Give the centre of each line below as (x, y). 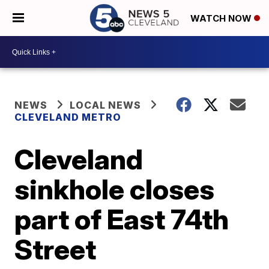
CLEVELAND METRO (68, 117)
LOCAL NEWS (106, 105)
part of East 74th (122, 219)
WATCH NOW (222, 19)
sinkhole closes (115, 189)
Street (56, 249)
